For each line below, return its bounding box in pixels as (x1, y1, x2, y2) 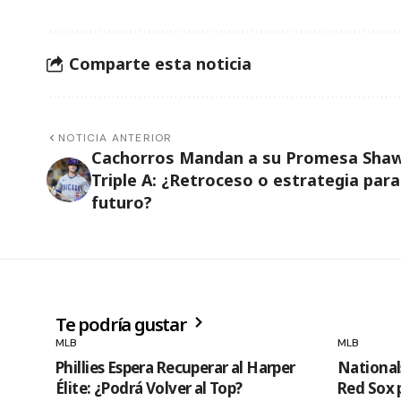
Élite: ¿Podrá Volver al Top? (55, 377, 243, 398)
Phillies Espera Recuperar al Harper (55, 356, 295, 378)
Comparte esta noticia (69, 53, 252, 75)
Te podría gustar (55, 311, 190, 337)
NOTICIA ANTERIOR (58, 130, 173, 145)
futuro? (91, 191, 152, 213)
